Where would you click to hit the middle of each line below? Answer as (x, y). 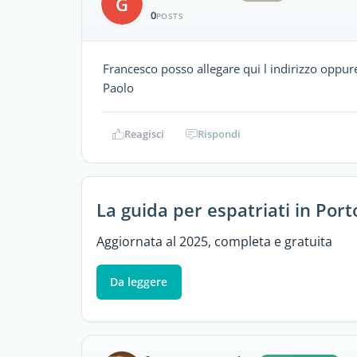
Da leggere (139, 281)
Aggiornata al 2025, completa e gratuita (214, 241)
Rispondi (219, 134)
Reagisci (144, 134)
